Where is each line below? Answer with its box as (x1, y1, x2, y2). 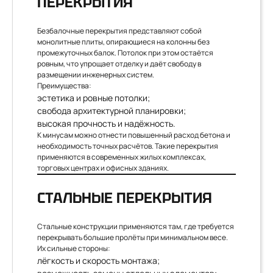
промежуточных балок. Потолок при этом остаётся (37, 48, 213, 58)
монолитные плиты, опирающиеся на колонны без (37, 37, 210, 47)
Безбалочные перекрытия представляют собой (37, 26, 202, 36)
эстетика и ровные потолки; (37, 92, 150, 104)
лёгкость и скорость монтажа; (37, 255, 160, 266)
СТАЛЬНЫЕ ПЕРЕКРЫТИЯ (37, 188, 212, 207)
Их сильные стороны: (37, 243, 110, 253)
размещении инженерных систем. (37, 69, 154, 80)
